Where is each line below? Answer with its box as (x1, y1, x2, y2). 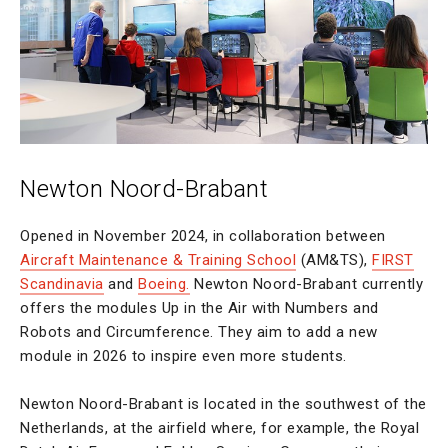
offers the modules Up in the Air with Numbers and (20, 298, 379, 317)
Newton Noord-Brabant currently (189, 274, 423, 293)
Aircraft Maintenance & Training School (20, 250, 296, 269)
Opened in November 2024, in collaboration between (20, 226, 386, 245)
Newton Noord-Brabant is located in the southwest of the (20, 394, 427, 413)
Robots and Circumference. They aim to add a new (20, 322, 378, 341)
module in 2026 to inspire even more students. (20, 346, 347, 365)
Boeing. (138, 274, 190, 293)
